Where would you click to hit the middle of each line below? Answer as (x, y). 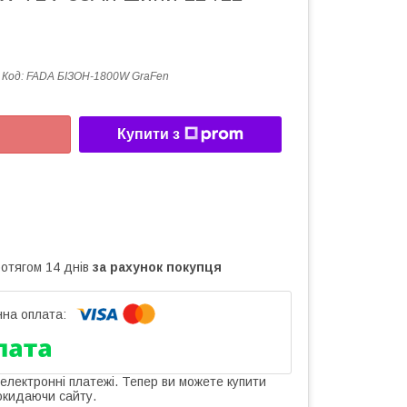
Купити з (149, 134)
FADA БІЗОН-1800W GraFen (98, 76)
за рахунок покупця (157, 267)
